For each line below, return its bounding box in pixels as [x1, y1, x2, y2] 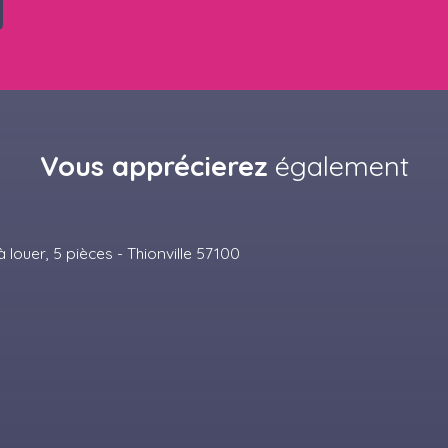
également [267, 149, 409, 184]
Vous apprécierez [39, 149, 268, 184]
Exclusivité [70, 290, 132, 308]
